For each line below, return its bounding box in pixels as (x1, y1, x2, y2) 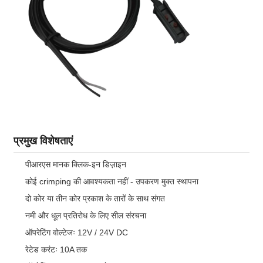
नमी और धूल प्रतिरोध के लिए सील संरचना (25, 211, 146, 221)
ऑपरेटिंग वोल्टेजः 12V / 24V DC (25, 228, 128, 238)
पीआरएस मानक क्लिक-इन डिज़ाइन (25, 160, 126, 170)
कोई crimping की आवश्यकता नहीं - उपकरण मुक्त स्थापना (25, 177, 198, 187)
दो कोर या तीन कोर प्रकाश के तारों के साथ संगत (25, 194, 165, 204)
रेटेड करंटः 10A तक (25, 245, 87, 255)
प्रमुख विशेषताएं (14, 135, 73, 147)
